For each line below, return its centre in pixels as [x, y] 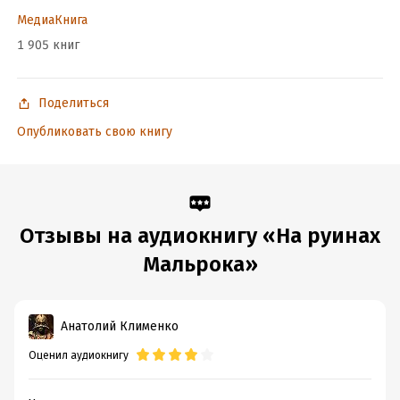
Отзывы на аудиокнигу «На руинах [200, 236]
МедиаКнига [52, 20]
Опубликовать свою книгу [94, 132]
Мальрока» [200, 264]
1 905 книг [48, 45]
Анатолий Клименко [120, 326]
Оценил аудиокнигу [79, 355]
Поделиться [73, 103]
